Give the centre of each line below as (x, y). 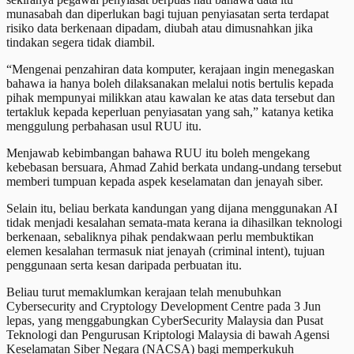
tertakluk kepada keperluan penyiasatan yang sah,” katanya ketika (170, 111)
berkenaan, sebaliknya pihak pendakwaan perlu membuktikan (160, 236)
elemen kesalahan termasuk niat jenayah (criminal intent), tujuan (166, 250)
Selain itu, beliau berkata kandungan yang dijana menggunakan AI (172, 208)
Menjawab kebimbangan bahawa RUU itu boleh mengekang (158, 153)
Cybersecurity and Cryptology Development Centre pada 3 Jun (164, 306)
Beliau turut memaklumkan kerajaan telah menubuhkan (144, 292)
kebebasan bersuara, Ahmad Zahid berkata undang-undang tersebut (174, 167)
